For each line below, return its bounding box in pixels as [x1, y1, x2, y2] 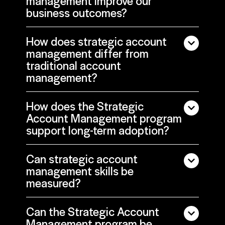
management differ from [26, 45, 149, 62]
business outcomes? [26, 5, 127, 21]
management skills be [26, 163, 134, 179]
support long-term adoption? [26, 122, 169, 139]
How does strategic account [26, 33, 167, 50]
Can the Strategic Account [26, 203, 159, 220]
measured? [26, 175, 81, 191]
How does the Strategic [26, 98, 144, 115]
